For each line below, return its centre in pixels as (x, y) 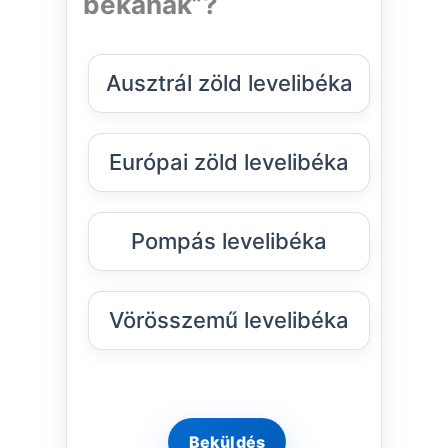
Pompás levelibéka (229, 241)
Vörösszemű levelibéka (229, 320)
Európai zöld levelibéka (229, 162)
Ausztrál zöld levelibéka (229, 83)
